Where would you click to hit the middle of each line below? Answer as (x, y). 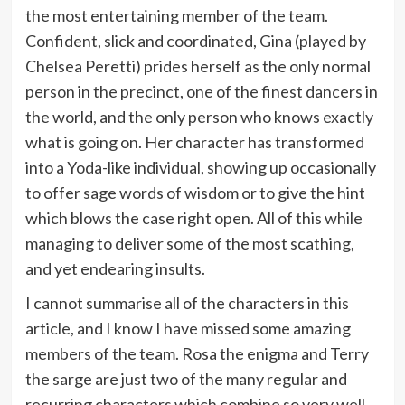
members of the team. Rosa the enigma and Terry (197, 354)
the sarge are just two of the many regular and (186, 379)
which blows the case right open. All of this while (193, 218)
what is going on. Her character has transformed (194, 142)
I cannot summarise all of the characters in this (187, 303)
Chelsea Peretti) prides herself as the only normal (198, 66)
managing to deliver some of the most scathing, (189, 244)
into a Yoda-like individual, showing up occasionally (200, 168)
